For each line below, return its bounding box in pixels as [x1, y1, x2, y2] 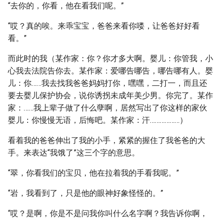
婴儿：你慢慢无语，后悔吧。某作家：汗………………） [8, 115, 187, 125]
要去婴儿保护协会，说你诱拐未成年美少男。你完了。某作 [8, 91, 213, 100]
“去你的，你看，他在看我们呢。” [8, 1, 124, 10]
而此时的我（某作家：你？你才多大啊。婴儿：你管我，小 [8, 54, 213, 63]
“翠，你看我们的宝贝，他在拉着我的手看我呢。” [8, 168, 179, 178]
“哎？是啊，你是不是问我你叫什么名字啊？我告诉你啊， [8, 209, 208, 218]
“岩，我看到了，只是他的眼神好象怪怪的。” [8, 188, 163, 198]
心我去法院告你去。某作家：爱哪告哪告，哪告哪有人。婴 [8, 66, 213, 75]
